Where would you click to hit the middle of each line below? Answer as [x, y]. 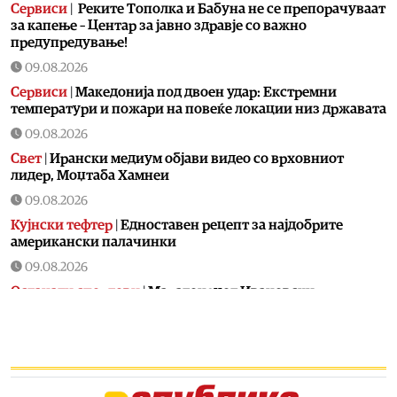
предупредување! [69, 42]
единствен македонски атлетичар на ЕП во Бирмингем [192, 308]
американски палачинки [93, 241]
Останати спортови [75, 291]
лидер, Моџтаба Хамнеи [90, 175]
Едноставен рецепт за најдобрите [232, 225]
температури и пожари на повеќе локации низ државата [198, 109]
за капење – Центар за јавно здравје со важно [159, 25]
